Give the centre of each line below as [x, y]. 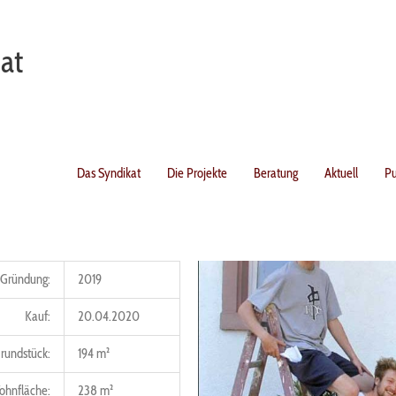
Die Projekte [197, 173]
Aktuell [341, 173]
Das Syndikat [109, 173]
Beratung [276, 173]
